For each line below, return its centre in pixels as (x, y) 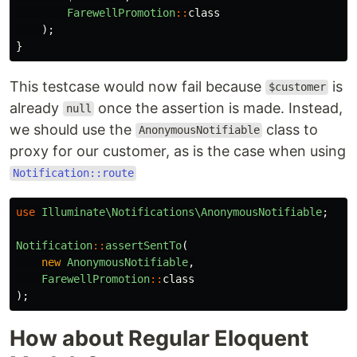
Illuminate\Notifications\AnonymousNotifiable (182, 212)
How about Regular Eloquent (159, 338)
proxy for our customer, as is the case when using (178, 151)
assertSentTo (143, 245)
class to (290, 129)
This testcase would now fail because (137, 86)
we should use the (73, 129)
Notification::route (73, 173)
